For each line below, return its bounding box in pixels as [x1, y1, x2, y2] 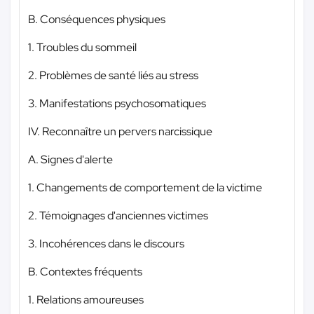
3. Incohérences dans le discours [28, 235, 184, 251]
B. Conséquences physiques [28, 11, 165, 27]
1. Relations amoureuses [28, 292, 144, 307]
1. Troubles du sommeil [28, 39, 137, 55]
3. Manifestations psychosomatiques [28, 95, 206, 111]
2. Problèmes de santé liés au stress [28, 67, 198, 83]
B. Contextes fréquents [28, 264, 142, 279]
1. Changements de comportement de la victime [28, 179, 262, 195]
